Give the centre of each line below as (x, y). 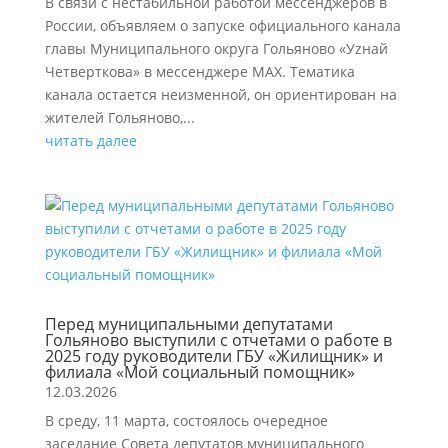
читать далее (90, 140)
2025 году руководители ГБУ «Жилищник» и (213, 356)
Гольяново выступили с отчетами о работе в (218, 340)
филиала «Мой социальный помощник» (199, 372)
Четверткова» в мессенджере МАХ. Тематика (199, 71)
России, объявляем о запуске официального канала (222, 25)
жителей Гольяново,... (119, 117)
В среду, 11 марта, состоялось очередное (186, 420)
